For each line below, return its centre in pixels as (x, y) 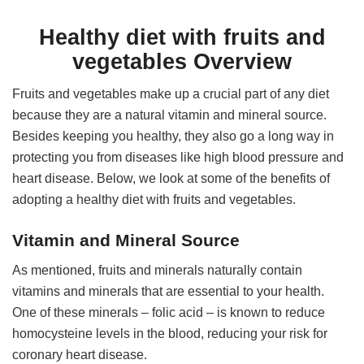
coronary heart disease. (80, 354)
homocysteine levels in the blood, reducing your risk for (170, 333)
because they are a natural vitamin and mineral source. (170, 115)
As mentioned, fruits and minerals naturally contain (158, 270)
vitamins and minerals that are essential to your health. (169, 291)
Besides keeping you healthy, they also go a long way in (173, 136)
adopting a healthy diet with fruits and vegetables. (154, 200)
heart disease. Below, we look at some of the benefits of (171, 179)
